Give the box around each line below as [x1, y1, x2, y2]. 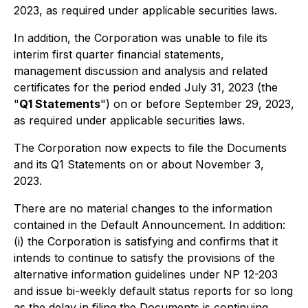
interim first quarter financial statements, [14, 47, 224, 61]
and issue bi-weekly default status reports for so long [14, 284, 293, 298]
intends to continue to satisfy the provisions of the [14, 251, 275, 265]
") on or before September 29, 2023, [100, 97, 294, 111]
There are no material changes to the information [14, 201, 272, 215]
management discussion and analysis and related [14, 64, 267, 78]
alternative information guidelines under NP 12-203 [14, 267, 278, 281]
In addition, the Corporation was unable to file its [14, 31, 267, 45]
